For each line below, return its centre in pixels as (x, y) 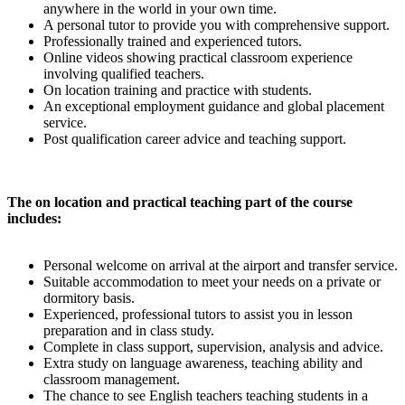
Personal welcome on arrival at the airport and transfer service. (221, 265)
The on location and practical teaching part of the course (180, 202)
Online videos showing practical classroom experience (198, 57)
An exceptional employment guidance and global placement (214, 106)
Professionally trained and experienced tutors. (173, 41)
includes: (34, 218)
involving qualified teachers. (124, 74)
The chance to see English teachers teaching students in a (206, 396)
